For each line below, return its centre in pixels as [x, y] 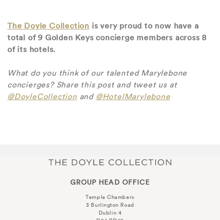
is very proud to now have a [144, 25]
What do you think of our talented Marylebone [97, 72]
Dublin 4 [110, 212]
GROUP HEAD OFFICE [110, 182]
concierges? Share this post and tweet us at [92, 84]
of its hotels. [32, 49]
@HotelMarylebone [133, 96]
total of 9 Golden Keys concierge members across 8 [107, 37]
